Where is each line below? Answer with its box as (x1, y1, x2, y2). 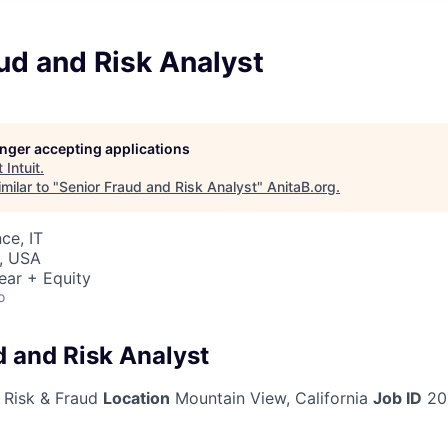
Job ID (373, 387, 422, 408)
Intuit (7, 159, 40, 176)
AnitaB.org (267, 178, 336, 195)
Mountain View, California (170, 387, 373, 408)
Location (103, 387, 170, 408)
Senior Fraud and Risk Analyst (59, 178, 257, 195)
